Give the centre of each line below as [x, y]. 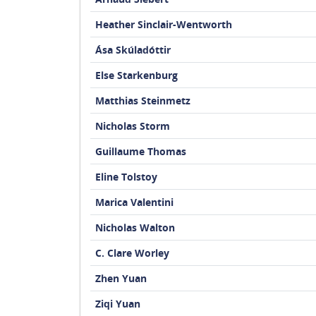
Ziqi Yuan [117, 304]
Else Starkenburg [136, 75]
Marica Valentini [134, 202]
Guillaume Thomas [140, 151]
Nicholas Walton [135, 227]
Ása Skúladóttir [133, 50]
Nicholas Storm [132, 126]
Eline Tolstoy [126, 177]
